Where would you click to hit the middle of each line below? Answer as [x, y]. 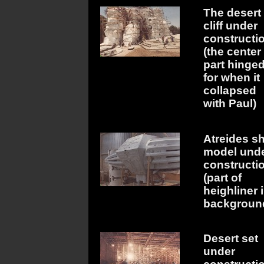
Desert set [231, 239]
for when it [232, 78]
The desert [232, 13]
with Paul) [230, 104]
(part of [222, 177]
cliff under [230, 26]
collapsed [230, 91]
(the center [232, 52]
